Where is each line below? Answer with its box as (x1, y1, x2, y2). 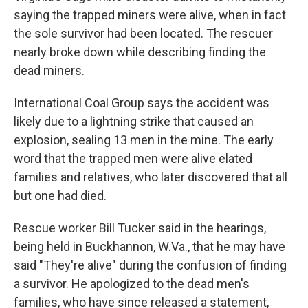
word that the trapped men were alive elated (14, 151, 252, 166)
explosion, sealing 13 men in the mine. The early (14, 133, 274, 147)
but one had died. (14, 188, 107, 203)
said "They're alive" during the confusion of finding (14, 258, 287, 272)
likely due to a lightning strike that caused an (14, 114, 254, 129)
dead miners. (14, 63, 85, 78)
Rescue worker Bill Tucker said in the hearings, (14, 221, 266, 235)
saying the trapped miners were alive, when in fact (14, 8, 286, 22)
